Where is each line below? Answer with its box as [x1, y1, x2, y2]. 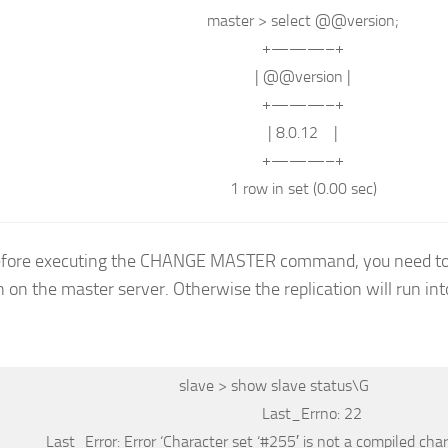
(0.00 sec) [308, 179, 377, 198]
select [271, 11, 311, 30]
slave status [270, 375, 352, 395]
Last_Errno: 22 [261, 403, 362, 423]
